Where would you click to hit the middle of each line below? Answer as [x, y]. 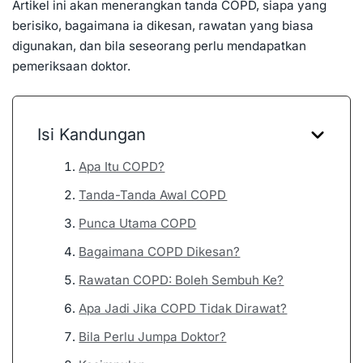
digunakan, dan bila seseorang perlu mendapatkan [159, 46]
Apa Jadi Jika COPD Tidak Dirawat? [183, 309]
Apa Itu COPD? [122, 167]
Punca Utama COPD [138, 224]
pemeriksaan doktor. [71, 66]
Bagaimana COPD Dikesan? [160, 252]
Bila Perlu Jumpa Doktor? [153, 337]
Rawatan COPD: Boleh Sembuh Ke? [181, 280]
